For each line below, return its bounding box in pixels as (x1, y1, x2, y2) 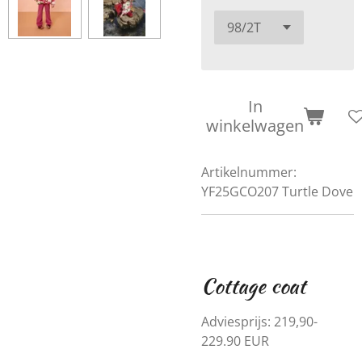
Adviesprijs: (201, 313, 271, 330)
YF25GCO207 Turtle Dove (201, 183, 353, 200)
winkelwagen (206, 115, 304, 137)
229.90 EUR (201, 332, 269, 350)
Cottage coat (201, 271, 305, 301)
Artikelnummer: (201, 163, 297, 181)
